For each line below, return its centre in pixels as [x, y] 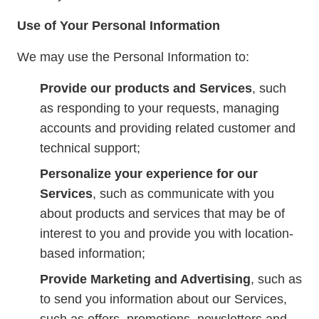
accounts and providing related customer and [168, 128]
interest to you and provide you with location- [167, 234]
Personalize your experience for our [149, 174]
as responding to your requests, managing [159, 108]
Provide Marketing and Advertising [145, 279]
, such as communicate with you [183, 194]
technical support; [90, 148]
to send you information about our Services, [163, 299]
